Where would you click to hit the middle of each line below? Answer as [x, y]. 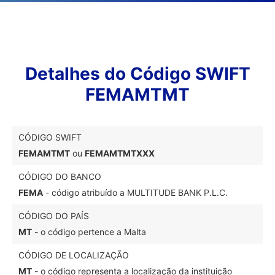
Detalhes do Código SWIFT [137, 74]
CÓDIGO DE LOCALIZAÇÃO [74, 255]
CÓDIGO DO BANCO [60, 176]
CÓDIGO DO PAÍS [54, 216]
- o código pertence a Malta [89, 232]
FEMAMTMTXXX [120, 153]
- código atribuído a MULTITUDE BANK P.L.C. [135, 192]
